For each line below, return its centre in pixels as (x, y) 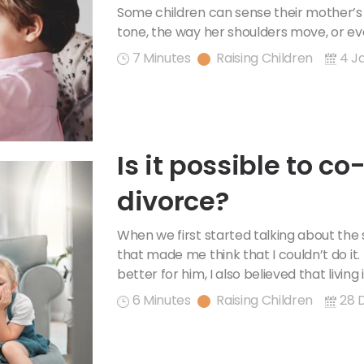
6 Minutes (161, 301)
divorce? (173, 201)
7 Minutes (161, 58)
